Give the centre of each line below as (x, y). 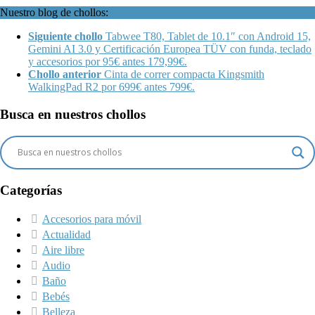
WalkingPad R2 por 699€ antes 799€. (111, 87)
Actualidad (66, 235)
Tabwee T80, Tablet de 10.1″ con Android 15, (208, 37)
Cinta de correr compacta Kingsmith (184, 75)
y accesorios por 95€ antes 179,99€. (108, 62)
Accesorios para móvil (92, 219)
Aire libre (63, 250)
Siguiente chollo (65, 37)
